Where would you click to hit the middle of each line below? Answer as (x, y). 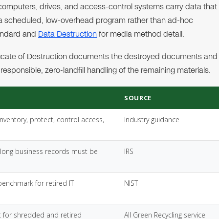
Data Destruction (67, 34)
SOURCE (138, 98)
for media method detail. (141, 34)
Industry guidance (152, 120)
